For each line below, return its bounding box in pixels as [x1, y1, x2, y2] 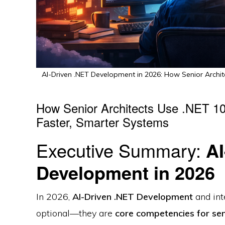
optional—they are [36, 207, 115, 219]
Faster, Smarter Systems [36, 113, 169, 131]
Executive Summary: [36, 137, 206, 163]
